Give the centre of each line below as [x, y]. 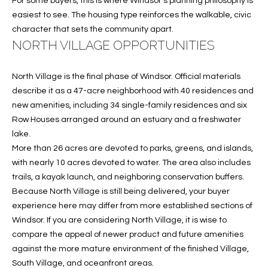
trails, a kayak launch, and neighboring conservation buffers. [128, 177]
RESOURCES [204, 19]
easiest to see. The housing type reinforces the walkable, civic [132, 15]
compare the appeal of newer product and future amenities [128, 235]
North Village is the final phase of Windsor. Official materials [126, 77]
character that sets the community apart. [93, 29]
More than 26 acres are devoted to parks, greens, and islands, [133, 149]
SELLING [190, 85]
